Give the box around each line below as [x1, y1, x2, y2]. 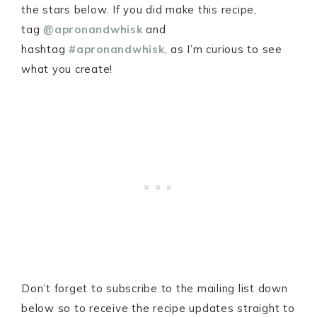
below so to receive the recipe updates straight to [21, 301, 295, 316]
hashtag [21, 42, 69, 57]
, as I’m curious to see [164, 42, 282, 57]
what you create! [21, 62, 113, 76]
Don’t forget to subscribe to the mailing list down [21, 282, 288, 296]
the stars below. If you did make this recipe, [21, 3, 257, 17]
